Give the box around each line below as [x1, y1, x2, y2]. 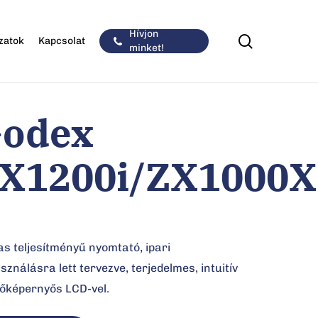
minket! [129, 42, 165, 54]
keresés [252, 31, 306, 49]
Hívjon [129, 28, 159, 40]
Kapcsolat [38, 35, 86, 47]
